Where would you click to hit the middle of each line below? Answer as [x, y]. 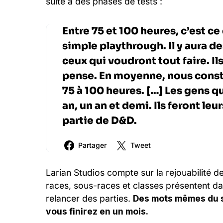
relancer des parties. [89, 198]
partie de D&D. [100, 121]
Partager [92, 145]
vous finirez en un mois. [97, 211]
